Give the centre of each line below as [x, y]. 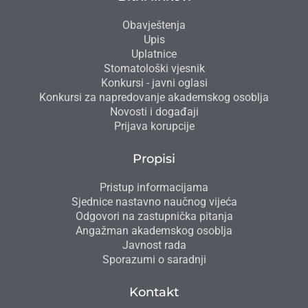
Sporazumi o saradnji [154, 259]
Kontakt [154, 292]
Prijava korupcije [154, 126]
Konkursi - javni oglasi [154, 82]
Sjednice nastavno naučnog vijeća [154, 201]
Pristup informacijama [154, 187]
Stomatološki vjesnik [154, 68]
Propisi [154, 158]
